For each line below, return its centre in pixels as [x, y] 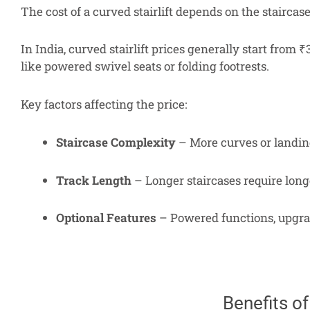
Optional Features [106, 218]
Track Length [94, 180]
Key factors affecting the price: [104, 104]
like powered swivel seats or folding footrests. [145, 66]
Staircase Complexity [116, 142]
